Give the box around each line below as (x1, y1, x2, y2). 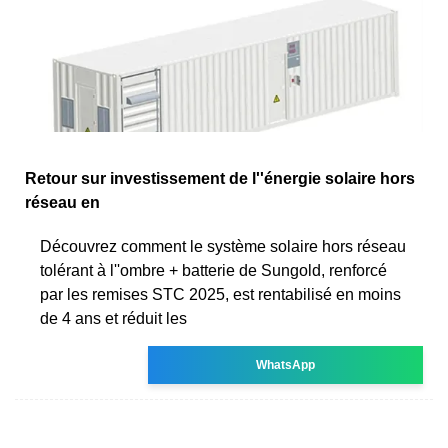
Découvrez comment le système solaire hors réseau (40, 237, 406, 255)
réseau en (25, 193, 100, 211)
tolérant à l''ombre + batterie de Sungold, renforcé (40, 261, 387, 279)
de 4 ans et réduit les (40, 309, 187, 327)
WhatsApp (256, 357, 316, 372)
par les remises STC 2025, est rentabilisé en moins (40, 285, 401, 303)
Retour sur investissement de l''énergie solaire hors (25, 169, 415, 187)
